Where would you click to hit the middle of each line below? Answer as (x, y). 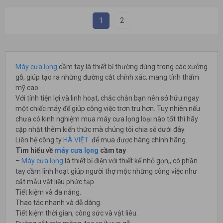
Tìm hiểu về (35, 151)
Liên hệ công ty (39, 140)
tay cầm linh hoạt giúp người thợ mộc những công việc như (106, 171)
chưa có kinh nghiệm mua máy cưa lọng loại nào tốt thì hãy (107, 119)
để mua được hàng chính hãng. (138, 140)
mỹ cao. (28, 88)
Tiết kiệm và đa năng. (48, 192)
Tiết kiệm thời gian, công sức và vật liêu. (77, 213)
